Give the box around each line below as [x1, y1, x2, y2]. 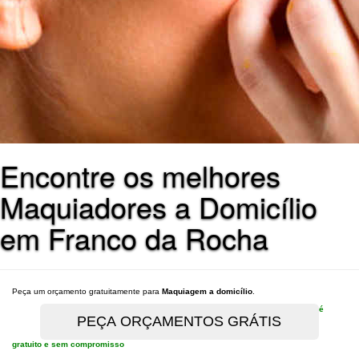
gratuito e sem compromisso [12, 340, 124, 349]
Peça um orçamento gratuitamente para [12, 287, 162, 296]
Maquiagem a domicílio [162, 287, 252, 296]
